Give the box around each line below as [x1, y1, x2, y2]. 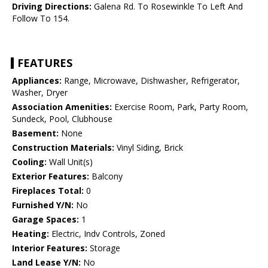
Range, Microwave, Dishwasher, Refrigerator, [62, 75, 240, 87]
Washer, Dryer [12, 87, 68, 99]
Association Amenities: [12, 101, 112, 113]
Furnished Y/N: [12, 199, 74, 211]
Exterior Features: [12, 170, 89, 182]
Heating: [12, 228, 49, 240]
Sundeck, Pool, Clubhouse [12, 113, 112, 125]
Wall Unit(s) [47, 156, 93, 168]
